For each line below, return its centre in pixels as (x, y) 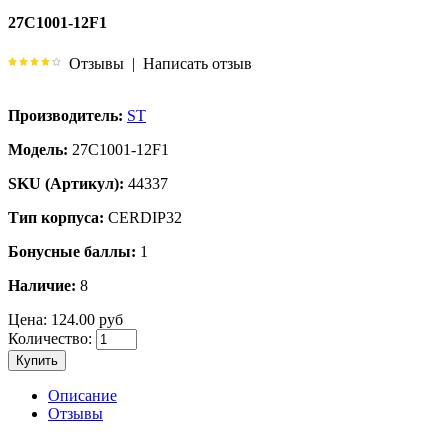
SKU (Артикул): (66, 183)
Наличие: (42, 285)
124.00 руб (85, 319)
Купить (37, 360)
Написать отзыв (197, 63)
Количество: (50, 338)
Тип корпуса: (56, 217)
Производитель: (65, 115)
